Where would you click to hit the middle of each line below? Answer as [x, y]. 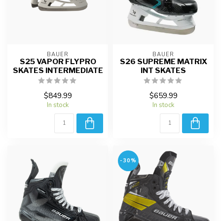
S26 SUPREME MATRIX [163, 62]
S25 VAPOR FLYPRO [58, 62]
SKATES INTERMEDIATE [58, 71]
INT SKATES [163, 71]
